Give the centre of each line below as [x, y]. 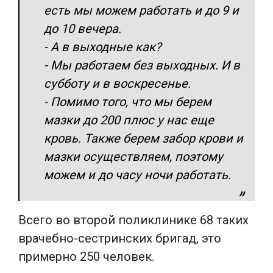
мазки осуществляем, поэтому [133, 156]
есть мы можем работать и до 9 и [141, 10]
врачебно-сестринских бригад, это [120, 238]
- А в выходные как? [103, 47]
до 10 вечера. [84, 28]
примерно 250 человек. [86, 256]
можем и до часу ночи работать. [139, 175]
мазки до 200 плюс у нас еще [129, 120]
